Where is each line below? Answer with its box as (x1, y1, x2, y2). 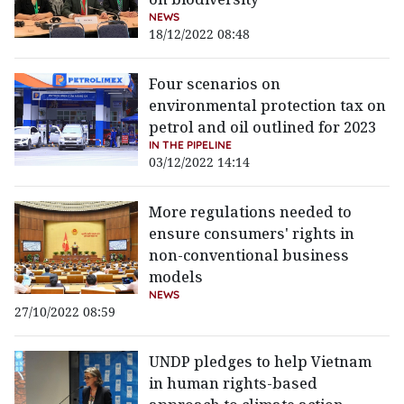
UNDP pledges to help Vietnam (149, 352, 372, 372)
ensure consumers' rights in (149, 224, 355, 244)
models (149, 267, 204, 288)
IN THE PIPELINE (149, 138, 233, 152)
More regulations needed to (149, 202, 353, 223)
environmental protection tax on (149, 96, 387, 116)
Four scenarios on (149, 74, 281, 95)
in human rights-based (149, 373, 318, 394)
